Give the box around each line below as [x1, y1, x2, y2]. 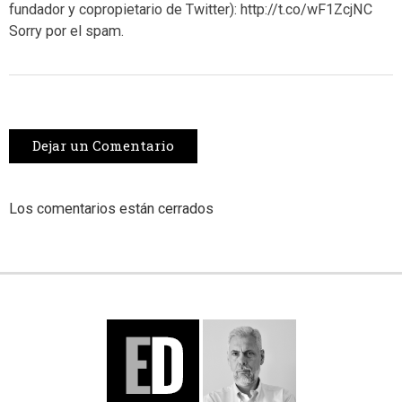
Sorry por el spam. [9, 22, 124, 39]
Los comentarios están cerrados [9, 199, 214, 217]
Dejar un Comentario [32, 135, 174, 154]
